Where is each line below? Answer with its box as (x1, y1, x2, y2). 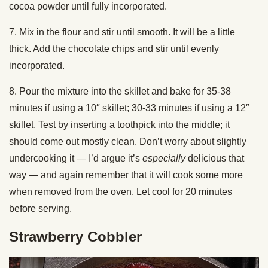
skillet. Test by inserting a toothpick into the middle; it (9, 119, 230, 130)
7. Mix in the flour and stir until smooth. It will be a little (9, 26, 235, 37)
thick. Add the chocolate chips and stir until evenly (9, 43, 219, 54)
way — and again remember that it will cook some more (9, 169, 243, 180)
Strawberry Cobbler (9, 228, 146, 245)
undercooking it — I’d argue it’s (9, 153, 142, 163)
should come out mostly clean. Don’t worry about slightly (9, 136, 246, 147)
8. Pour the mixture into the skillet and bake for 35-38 (9, 86, 231, 96)
